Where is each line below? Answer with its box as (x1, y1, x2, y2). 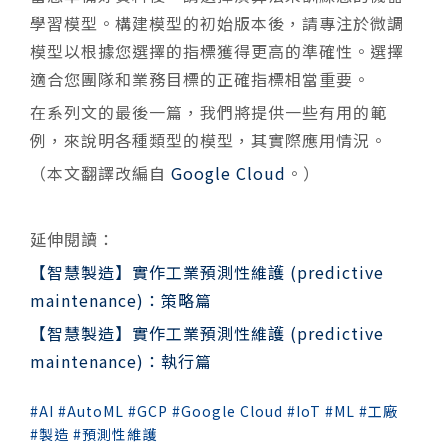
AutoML (67, 400, 124, 421)
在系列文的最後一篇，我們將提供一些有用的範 (30, 99, 387, 124)
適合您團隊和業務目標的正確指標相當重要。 (30, 66, 370, 91)
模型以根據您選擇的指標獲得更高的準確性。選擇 (30, 38, 404, 63)
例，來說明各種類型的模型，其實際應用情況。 (30, 127, 387, 152)
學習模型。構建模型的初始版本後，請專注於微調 (30, 10, 404, 35)
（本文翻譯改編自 (30, 160, 171, 185)
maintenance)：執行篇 (30, 348, 212, 373)
